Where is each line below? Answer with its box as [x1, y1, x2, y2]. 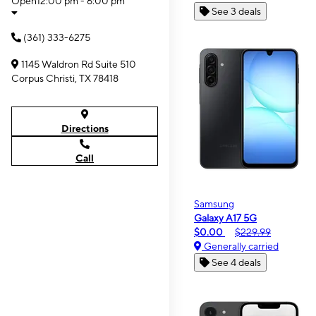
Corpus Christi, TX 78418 [11, 73, 119, 84]
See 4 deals [212, 257, 261, 268]
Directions [61, 123, 109, 134]
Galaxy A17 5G [194, 212, 257, 224]
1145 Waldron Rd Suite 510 [21, 59, 136, 70]
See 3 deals [212, 6, 261, 17]
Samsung [194, 198, 234, 209]
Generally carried [202, 241, 279, 252]
